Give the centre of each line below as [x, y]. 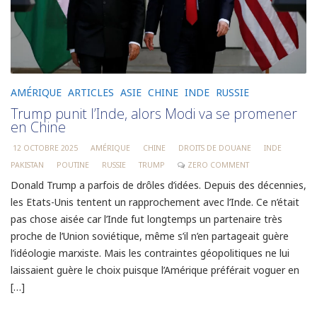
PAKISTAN [27, 165]
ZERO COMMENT [218, 165]
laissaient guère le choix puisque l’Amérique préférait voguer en [155, 270]
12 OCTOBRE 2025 [45, 148]
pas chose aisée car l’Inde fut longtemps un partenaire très [146, 219]
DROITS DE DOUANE [215, 148]
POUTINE [73, 165]
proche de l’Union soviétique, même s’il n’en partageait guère [150, 236]
